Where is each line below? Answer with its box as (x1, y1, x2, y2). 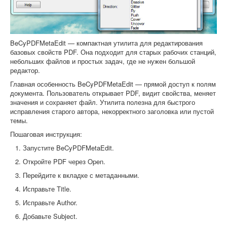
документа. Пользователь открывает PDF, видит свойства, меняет (10, 88, 216, 98)
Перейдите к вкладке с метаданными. (23, 170, 139, 180)
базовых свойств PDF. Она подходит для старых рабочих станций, (10, 47, 216, 57)
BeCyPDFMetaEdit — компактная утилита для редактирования (10, 37, 203, 48)
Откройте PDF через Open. (23, 156, 105, 166)
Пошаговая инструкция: (10, 129, 82, 139)
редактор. (10, 65, 40, 75)
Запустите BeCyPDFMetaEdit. (23, 142, 114, 153)
